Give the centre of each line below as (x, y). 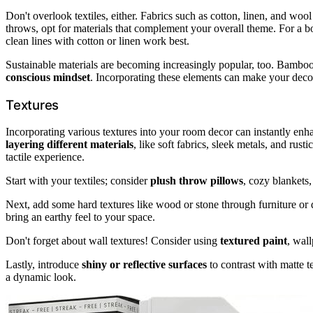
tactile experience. (45, 157)
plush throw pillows (197, 181)
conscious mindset (48, 77)
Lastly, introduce (44, 265)
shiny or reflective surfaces (144, 265)
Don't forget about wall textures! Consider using (113, 241)
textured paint (254, 241)
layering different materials (70, 145)
